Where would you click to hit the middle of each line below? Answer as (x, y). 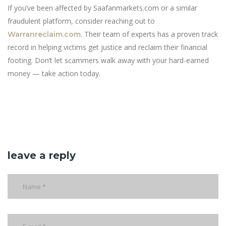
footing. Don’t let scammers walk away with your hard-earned (108, 60)
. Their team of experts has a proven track (149, 34)
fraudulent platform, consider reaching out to (81, 21)
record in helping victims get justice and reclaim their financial (107, 47)
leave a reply (42, 155)
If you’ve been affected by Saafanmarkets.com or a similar (102, 8)
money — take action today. (54, 73)
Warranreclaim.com (44, 34)
